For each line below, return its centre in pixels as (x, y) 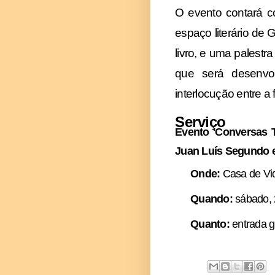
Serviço (200, 122)
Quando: (213, 199)
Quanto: (210, 224)
